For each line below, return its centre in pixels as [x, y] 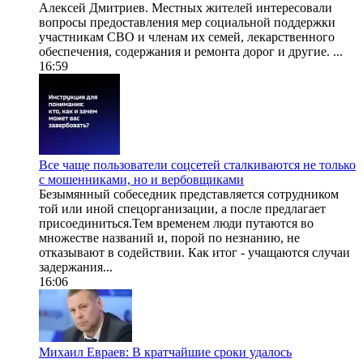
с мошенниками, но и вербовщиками [141, 180]
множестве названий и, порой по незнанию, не [169, 238]
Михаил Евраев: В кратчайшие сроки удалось [165, 352]
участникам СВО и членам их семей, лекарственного [187, 37]
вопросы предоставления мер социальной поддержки [187, 23]
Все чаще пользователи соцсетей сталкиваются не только [197, 165]
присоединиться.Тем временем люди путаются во [176, 224]
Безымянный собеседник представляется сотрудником [189, 194]
